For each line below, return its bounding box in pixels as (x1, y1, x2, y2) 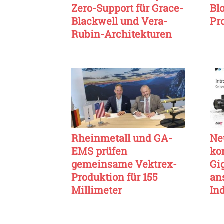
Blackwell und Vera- (71, 14, 167, 27)
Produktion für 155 (71, 170, 158, 184)
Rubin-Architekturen (71, 27, 172, 40)
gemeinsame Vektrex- (71, 157, 177, 171)
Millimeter (71, 183, 122, 197)
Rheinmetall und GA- (71, 131, 172, 145)
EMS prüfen (71, 144, 127, 158)
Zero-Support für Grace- (71, 1, 183, 14)
